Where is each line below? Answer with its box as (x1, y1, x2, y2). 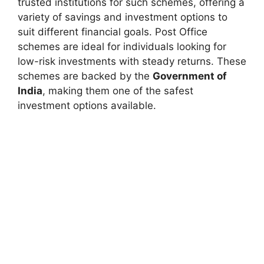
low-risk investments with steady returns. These (18, 55, 246, 67)
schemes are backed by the (18, 70, 153, 82)
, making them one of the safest (42, 84, 193, 97)
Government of (153, 70, 227, 82)
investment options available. (18, 99, 156, 111)
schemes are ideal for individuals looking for (18, 40, 226, 52)
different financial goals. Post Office (35, 25, 207, 38)
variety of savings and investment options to (18, 11, 227, 23)
